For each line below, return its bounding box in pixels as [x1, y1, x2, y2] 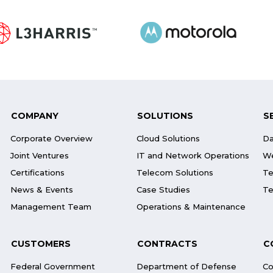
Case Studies [136, 185, 190, 194]
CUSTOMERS [11, 238, 71, 249]
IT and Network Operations [136, 151, 249, 160]
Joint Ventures [10, 151, 69, 160]
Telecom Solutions [136, 168, 213, 177]
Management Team [10, 202, 92, 211]
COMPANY [11, 110, 59, 121]
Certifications [10, 168, 65, 177]
